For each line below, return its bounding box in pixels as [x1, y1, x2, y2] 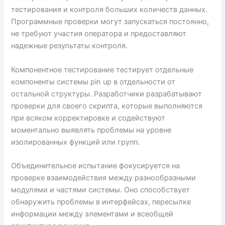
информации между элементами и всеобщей [11, 209, 174, 218]
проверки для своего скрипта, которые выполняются [11, 101, 203, 110]
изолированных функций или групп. [11, 137, 140, 147]
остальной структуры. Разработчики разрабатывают [11, 89, 202, 98]
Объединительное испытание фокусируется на [11, 161, 180, 170]
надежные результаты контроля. [11, 41, 128, 51]
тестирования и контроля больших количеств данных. [11, 5, 208, 15]
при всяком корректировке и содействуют [11, 113, 166, 123]
